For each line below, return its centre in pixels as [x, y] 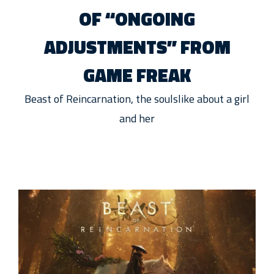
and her [137, 118]
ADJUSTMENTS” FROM [137, 47]
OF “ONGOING [137, 19]
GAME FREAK [137, 75]
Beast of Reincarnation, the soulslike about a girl [137, 98]
